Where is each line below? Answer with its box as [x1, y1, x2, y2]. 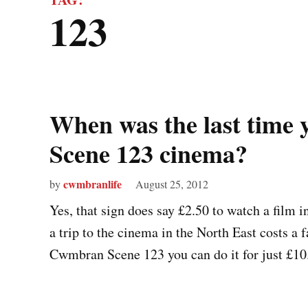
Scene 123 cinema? [49, 135, 247, 171]
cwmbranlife [63, 176, 122, 192]
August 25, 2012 [135, 177, 208, 191]
